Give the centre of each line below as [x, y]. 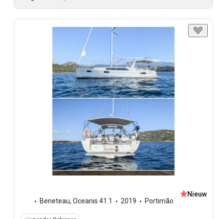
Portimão [159, 201]
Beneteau [55, 201]
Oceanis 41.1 [93, 201]
